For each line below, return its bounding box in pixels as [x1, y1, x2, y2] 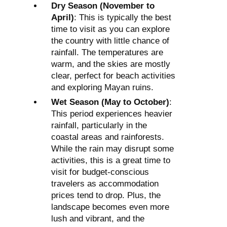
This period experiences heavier [51, 109, 172, 119]
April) [51, 13, 74, 23]
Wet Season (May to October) [51, 97, 169, 107]
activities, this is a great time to [51, 156, 170, 166]
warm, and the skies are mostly [51, 59, 170, 69]
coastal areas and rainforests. [51, 132, 164, 142]
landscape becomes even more [51, 202, 169, 212]
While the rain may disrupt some [51, 144, 174, 154]
